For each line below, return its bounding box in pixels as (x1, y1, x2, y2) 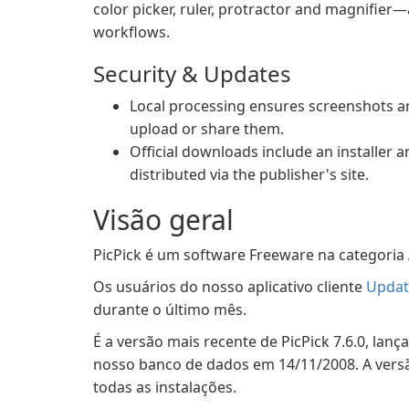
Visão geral (93, 201, 234, 238)
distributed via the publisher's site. (130, 164, 369, 184)
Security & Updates (93, 58, 291, 89)
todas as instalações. (93, 377, 236, 397)
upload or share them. (130, 119, 284, 139)
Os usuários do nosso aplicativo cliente (93, 277, 366, 297)
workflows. (93, 22, 170, 42)
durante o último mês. (93, 299, 246, 320)
